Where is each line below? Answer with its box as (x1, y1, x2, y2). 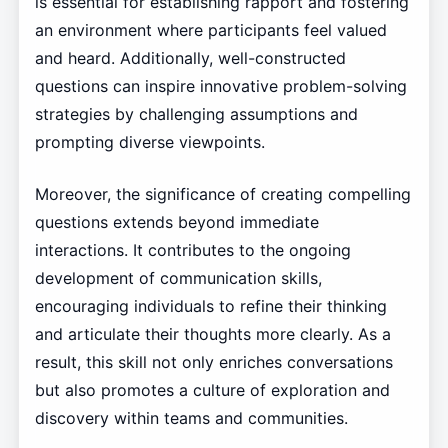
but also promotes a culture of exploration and (34, 380, 390, 401)
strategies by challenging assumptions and (34, 104, 358, 125)
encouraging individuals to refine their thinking (34, 296, 387, 317)
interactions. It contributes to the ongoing (34, 240, 351, 261)
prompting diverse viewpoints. (34, 132, 265, 153)
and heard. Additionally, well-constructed (34, 48, 346, 69)
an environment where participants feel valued (34, 20, 387, 41)
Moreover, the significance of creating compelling (34, 184, 411, 205)
